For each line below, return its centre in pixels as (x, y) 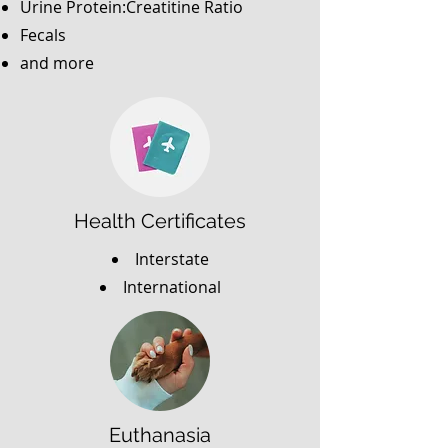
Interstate (171, 259)
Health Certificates (160, 221)
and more (57, 63)
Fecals (43, 35)
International (171, 287)
